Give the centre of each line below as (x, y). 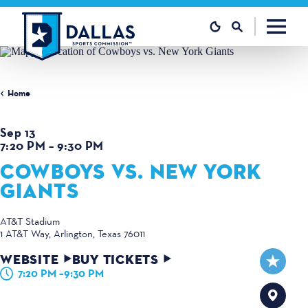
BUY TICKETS (115, 260)
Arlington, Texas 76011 (99, 234)
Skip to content (49, 20)
